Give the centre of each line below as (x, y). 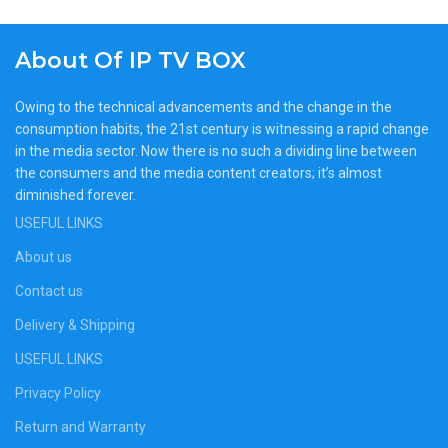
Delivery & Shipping (75, 324)
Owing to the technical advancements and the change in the (203, 106)
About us (43, 256)
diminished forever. (77, 194)
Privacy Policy (58, 392)
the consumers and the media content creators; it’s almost (198, 172)
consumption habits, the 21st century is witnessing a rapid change (222, 128)
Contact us (49, 290)
